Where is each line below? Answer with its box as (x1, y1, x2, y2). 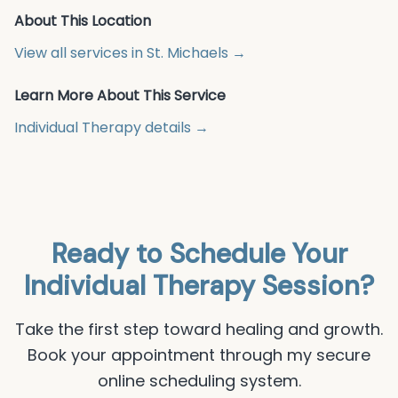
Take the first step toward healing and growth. (15, 318, 383, 340)
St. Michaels (147, 43, 228, 63)
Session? (255, 268, 374, 303)
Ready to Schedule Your (51, 236, 347, 271)
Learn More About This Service (14, 85, 226, 106)
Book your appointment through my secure (28, 344, 370, 366)
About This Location (14, 11, 151, 31)
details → (141, 117, 209, 138)
